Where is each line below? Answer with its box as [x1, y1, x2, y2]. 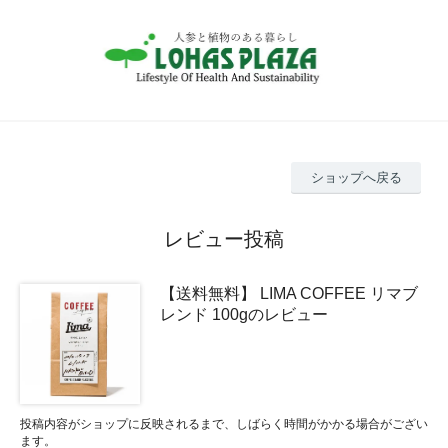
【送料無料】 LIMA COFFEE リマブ [160, 285, 418, 303]
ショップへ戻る [310, 170, 402, 186]
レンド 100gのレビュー [160, 306, 328, 324]
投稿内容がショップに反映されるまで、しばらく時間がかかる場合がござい [20, 417, 428, 432]
